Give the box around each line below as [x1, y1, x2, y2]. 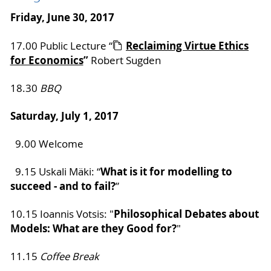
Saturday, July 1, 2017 [10, 109, 119, 123]
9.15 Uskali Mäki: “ [10, 165, 100, 179]
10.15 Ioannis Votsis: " [10, 207, 114, 221]
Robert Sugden [88, 54, 188, 68]
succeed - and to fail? [10, 179, 116, 194]
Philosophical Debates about [113, 207, 259, 221]
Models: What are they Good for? [10, 221, 177, 236]
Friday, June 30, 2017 [10, 10, 114, 25]
